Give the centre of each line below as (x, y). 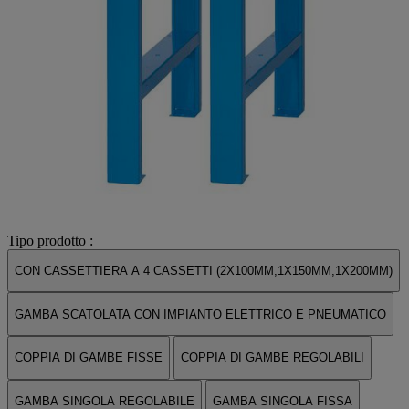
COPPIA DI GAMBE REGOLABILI (273, 358)
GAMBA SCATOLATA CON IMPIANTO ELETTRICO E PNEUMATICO (200, 314)
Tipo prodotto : (50, 240)
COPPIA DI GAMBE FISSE (89, 358)
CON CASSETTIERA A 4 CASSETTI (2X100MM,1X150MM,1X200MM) (204, 271)
